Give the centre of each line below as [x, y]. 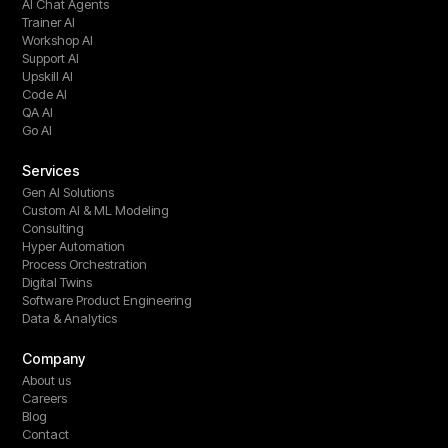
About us [47, 379]
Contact [46, 433]
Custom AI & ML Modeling [97, 209]
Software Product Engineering [107, 299]
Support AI [51, 57]
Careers [45, 397]
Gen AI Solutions [68, 191]
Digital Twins [57, 281]
